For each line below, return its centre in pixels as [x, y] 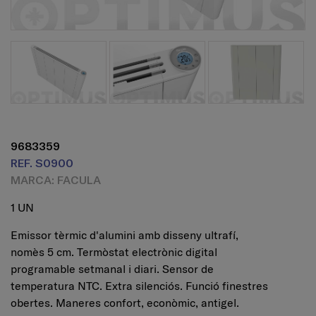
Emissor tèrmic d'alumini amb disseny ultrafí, [124, 235]
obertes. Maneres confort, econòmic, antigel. [125, 303]
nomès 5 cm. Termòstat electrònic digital [114, 252]
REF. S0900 [42, 163]
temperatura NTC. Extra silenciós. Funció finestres [139, 286]
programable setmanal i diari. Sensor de [112, 269]
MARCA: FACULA [56, 180]
